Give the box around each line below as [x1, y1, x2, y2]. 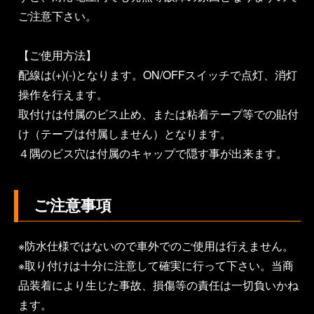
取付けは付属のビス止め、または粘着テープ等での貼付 [18, 105, 299, 122]
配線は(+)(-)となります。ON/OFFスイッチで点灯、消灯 [18, 66, 297, 83]
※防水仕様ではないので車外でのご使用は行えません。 [18, 237, 294, 254]
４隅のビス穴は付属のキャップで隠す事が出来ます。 [18, 144, 287, 161]
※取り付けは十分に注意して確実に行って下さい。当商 [18, 257, 294, 273]
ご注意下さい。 [18, 7, 97, 24]
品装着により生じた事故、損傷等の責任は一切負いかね [18, 276, 299, 293]
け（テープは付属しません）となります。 [18, 125, 231, 142]
